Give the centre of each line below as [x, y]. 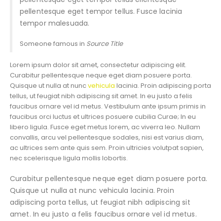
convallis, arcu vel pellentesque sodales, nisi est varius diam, [107, 138]
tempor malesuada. [55, 23]
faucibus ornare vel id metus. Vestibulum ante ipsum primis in [108, 107]
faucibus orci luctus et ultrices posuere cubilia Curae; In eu [103, 117]
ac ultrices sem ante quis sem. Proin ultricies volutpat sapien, [107, 148]
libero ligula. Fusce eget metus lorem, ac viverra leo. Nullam [105, 127]
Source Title [104, 43]
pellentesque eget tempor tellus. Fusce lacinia [101, 12]
